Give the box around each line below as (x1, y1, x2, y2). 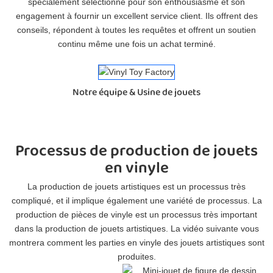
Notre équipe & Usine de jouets (73, 85, 200, 101)
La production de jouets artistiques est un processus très (27, 181, 246, 191)
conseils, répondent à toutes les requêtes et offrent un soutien (17, 24, 256, 35)
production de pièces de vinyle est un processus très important (16, 209, 257, 219)
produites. (117, 251, 156, 261)
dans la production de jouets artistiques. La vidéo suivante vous (14, 223, 259, 233)
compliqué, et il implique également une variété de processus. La (11, 195, 262, 205)
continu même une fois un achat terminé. (57, 38, 216, 49)
